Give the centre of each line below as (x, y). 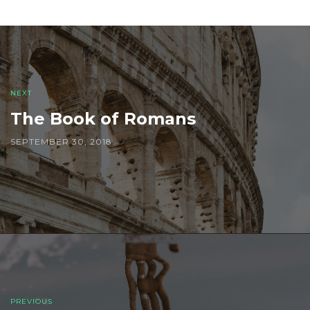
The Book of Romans (103, 119)
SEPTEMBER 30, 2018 (61, 142)
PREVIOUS (31, 302)
